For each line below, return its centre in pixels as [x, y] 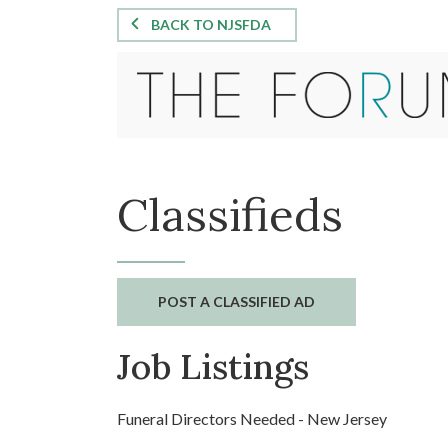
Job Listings [213, 366]
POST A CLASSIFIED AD [236, 301]
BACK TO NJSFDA [211, 24]
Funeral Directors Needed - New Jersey [252, 418]
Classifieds [230, 214]
